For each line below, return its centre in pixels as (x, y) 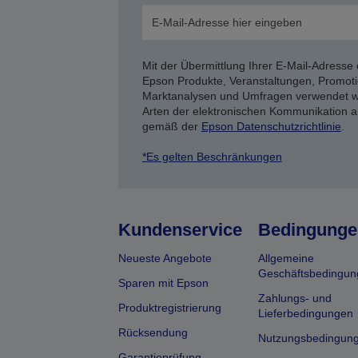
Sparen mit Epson (163, 282)
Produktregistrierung (169, 307)
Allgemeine (286, 258)
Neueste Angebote (165, 258)
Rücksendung (153, 332)
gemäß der (171, 126)
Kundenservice (180, 229)
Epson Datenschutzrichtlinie (271, 126)
